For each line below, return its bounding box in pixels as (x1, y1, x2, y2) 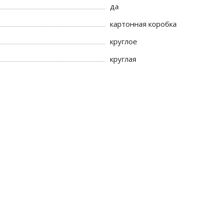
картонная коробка (110, 19, 177, 29)
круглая (110, 54, 137, 64)
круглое (110, 36, 138, 46)
